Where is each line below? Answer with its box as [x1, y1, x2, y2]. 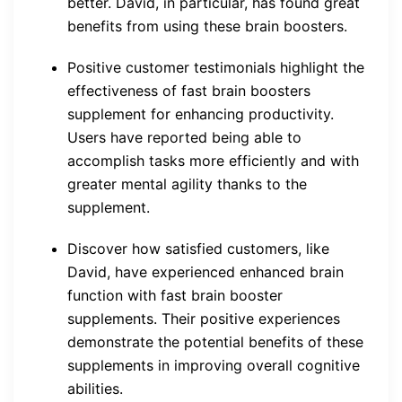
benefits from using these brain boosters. [67, 16, 347, 35]
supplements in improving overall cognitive [67, 355, 360, 374]
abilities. [67, 379, 123, 398]
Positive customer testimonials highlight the [67, 57, 364, 76]
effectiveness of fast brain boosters [67, 81, 310, 100]
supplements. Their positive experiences [67, 309, 340, 328]
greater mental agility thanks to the [67, 174, 307, 193]
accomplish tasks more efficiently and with [67, 151, 359, 170]
